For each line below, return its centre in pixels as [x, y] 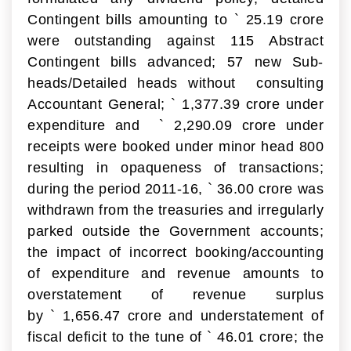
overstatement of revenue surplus [175, 294]
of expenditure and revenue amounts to [175, 273]
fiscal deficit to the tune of [117, 337]
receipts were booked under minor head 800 [175, 146]
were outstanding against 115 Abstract [175, 40]
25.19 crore [282, 19]
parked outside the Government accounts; [175, 231]
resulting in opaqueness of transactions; [175, 167]
